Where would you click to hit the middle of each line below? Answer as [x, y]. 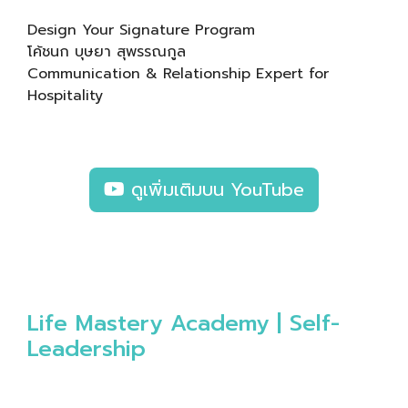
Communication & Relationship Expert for [178, 73]
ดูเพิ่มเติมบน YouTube [214, 189]
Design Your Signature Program [141, 30]
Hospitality [65, 95]
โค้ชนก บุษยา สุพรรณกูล [107, 51]
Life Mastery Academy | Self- [184, 323]
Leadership [87, 348]
